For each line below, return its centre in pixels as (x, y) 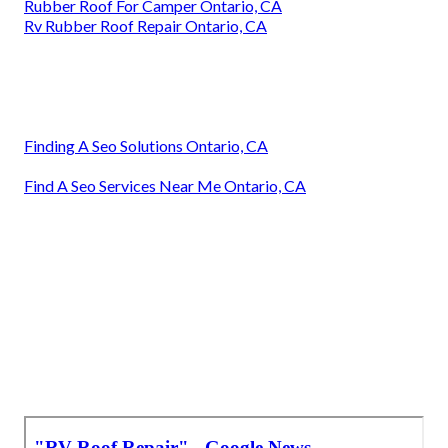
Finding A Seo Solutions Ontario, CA (146, 146)
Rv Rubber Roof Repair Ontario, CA (145, 26)
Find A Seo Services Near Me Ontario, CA (165, 186)
